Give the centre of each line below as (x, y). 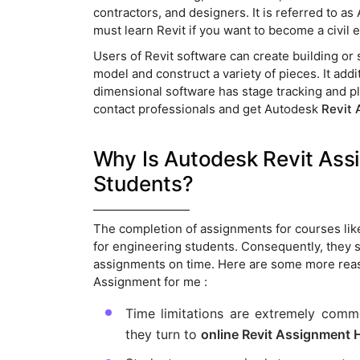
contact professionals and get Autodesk (207, 109)
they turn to (163, 335)
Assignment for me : (150, 282)
